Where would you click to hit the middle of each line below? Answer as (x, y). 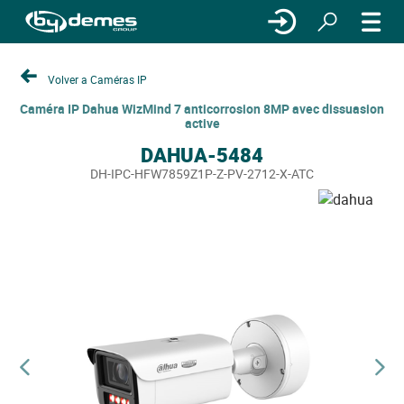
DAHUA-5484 (202, 155)
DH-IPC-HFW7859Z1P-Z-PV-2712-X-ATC (202, 174)
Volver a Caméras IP (97, 79)
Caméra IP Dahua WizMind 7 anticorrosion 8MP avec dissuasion (202, 109)
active (202, 123)
